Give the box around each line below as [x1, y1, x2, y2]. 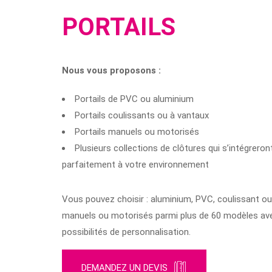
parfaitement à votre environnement [62, 158, 209, 170]
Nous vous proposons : [62, 65, 161, 76]
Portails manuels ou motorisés [75, 126, 199, 137]
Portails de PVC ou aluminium [75, 93, 194, 104]
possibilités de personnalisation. [62, 226, 191, 237]
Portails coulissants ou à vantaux [75, 109, 209, 121]
